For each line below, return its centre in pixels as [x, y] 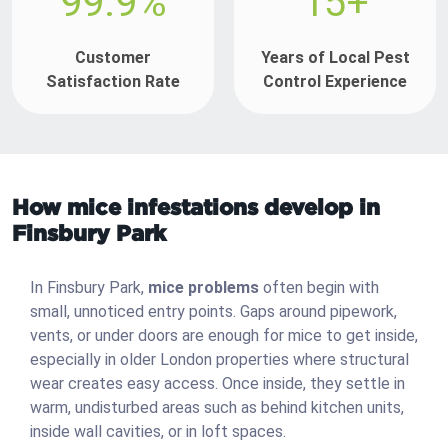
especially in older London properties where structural [219, 360]
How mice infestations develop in [196, 207]
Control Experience [335, 82]
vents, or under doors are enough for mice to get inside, [224, 336]
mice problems [203, 288]
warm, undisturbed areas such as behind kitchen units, [217, 408]
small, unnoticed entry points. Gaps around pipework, [213, 312]
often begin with [319, 288]
